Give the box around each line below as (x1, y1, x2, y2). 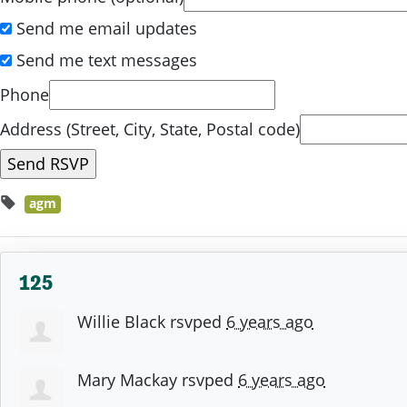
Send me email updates (12, 17, 197, 40)
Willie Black (77, 311, 165, 333)
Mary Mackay (77, 369, 177, 392)
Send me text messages (12, 49, 197, 72)
